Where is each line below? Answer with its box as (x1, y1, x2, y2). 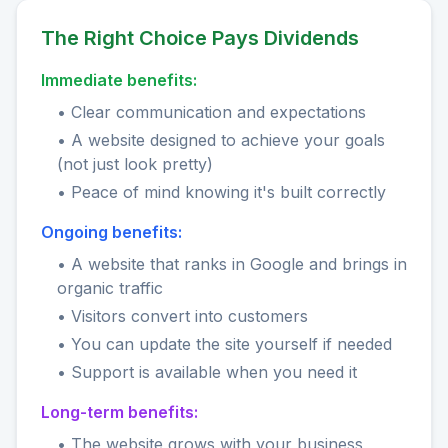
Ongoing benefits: (41, 222, 182, 243)
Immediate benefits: (41, 70, 197, 91)
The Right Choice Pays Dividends (41, 26, 359, 51)
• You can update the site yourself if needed (57, 334, 392, 355)
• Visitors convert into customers (57, 306, 308, 327)
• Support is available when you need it (57, 362, 357, 383)
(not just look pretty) (57, 154, 213, 175)
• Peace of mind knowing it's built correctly (57, 182, 386, 203)
